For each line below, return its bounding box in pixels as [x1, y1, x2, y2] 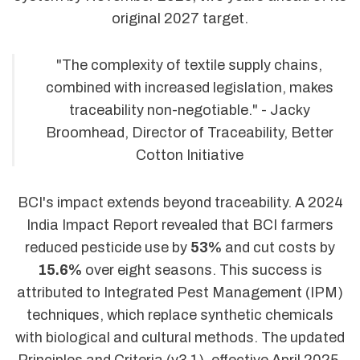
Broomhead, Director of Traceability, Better [45, 125, 333, 141]
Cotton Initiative [135, 147, 243, 164]
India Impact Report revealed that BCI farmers [27, 216, 333, 233]
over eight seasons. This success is [82, 261, 322, 278]
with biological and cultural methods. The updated [15, 329, 345, 346]
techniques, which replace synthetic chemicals [27, 306, 333, 323]
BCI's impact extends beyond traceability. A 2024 [17, 194, 343, 211]
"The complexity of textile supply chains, [56, 57, 322, 74]
